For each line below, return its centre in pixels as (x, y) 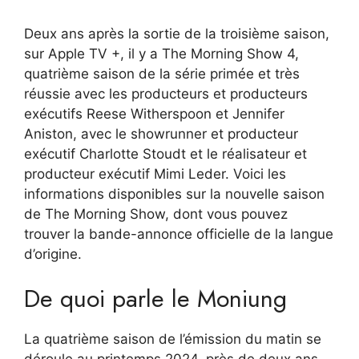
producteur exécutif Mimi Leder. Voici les (155, 173)
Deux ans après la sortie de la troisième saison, (177, 33)
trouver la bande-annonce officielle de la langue (179, 234)
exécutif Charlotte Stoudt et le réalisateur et (165, 153)
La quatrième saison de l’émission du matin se (173, 339)
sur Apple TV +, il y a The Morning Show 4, (161, 53)
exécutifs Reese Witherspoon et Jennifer (154, 113)
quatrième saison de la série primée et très (162, 73)
